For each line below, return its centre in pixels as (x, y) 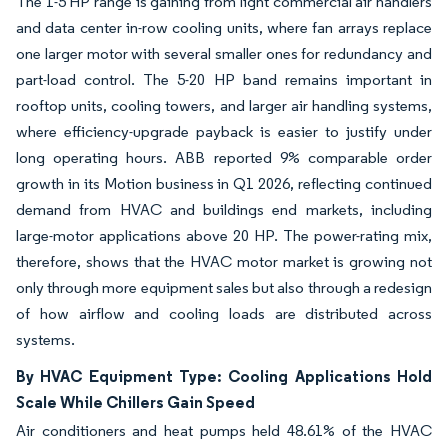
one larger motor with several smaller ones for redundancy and (224, 53)
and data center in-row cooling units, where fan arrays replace (224, 27)
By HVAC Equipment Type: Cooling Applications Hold (224, 375)
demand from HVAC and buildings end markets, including (224, 209)
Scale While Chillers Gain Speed (135, 401)
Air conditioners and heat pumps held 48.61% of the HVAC (224, 430)
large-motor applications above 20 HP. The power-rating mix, (224, 235)
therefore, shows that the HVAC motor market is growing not (224, 261)
